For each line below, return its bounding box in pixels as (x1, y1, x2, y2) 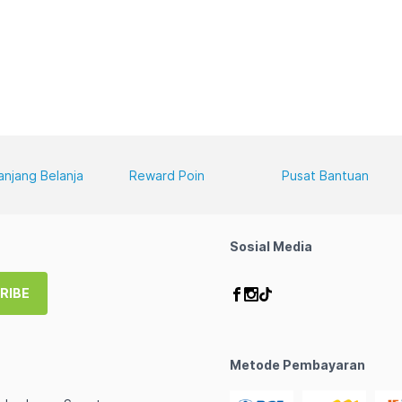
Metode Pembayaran (230, 357, 365, 372)
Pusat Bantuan (281, 168, 369, 183)
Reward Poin (129, 168, 205, 183)
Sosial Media (230, 239, 312, 254)
